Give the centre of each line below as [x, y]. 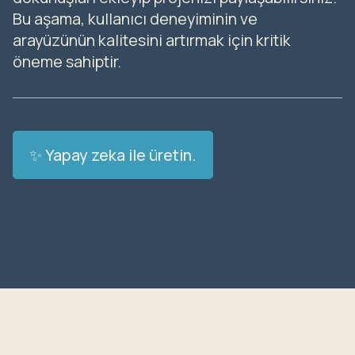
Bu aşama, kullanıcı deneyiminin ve [135, 18]
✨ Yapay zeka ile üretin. [113, 155]
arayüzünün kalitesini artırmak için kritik [152, 40]
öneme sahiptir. [67, 61]
